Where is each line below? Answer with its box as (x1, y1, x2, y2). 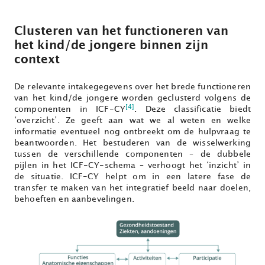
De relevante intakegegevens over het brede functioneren (14, 83, 251, 91)
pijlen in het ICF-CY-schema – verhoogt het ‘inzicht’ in (14, 161, 251, 170)
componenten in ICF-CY (14, 105, 125, 114)
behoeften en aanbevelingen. (14, 195, 134, 203)
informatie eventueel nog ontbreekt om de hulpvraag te (14, 128, 251, 136)
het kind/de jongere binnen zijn (14, 40, 208, 51)
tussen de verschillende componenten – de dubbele (14, 150, 251, 159)
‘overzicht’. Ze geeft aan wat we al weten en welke (14, 117, 251, 125)
